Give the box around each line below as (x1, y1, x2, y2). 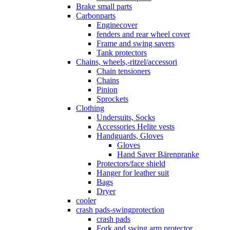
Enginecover (97, 21, 138, 30)
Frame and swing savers (97, 39, 175, 48)
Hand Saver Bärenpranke (117, 150, 199, 159)
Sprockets (97, 94, 128, 104)
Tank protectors (97, 48, 147, 57)
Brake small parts (76, 2, 132, 11)
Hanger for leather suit (97, 168, 169, 178)
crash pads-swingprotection (76, 205, 164, 215)
